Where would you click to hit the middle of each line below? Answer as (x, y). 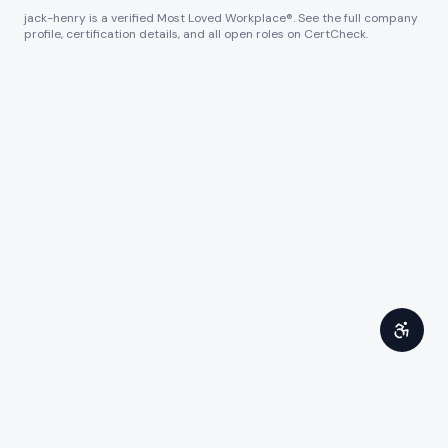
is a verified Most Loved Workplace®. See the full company (252, 18)
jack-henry (55, 18)
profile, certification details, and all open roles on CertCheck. (196, 34)
